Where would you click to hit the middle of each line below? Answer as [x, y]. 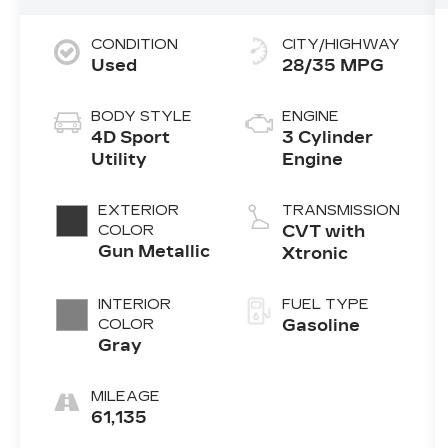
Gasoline [320, 325]
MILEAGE [126, 396]
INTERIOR [135, 304]
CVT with [323, 231]
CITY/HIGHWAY [340, 44]
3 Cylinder [327, 137]
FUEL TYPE [325, 304]
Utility [119, 159]
